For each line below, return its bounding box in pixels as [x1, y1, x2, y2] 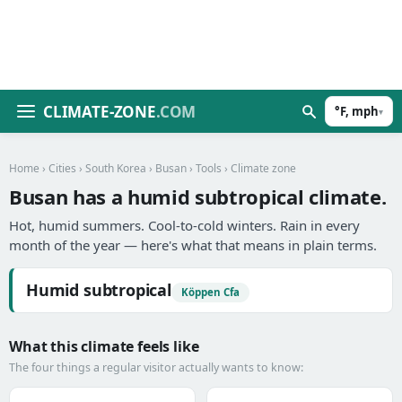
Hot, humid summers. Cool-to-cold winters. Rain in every [9, 216, 360, 234]
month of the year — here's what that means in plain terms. [9, 236, 377, 254]
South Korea [85, 161, 146, 176]
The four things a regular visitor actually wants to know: [9, 360, 303, 375]
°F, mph [335, 103, 379, 119]
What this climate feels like [9, 336, 199, 356]
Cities [48, 161, 76, 176]
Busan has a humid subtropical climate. [9, 183, 387, 210]
